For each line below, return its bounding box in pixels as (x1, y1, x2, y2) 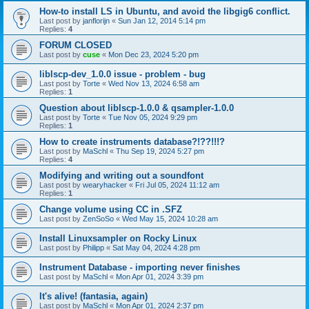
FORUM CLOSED (39, 40, 112, 50)
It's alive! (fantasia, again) (39, 291, 148, 301)
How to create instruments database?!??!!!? (39, 137, 225, 147)
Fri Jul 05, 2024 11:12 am (135, 181, 219, 189)
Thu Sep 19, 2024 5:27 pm (116, 147, 204, 155)
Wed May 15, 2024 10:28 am (122, 215, 218, 223)
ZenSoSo (83, 215, 114, 223)
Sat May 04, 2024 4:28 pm (112, 243, 200, 252)
